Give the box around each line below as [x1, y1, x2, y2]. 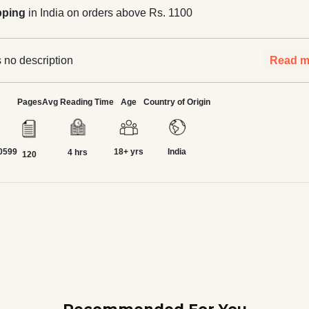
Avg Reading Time [41, 97, 114, 107]
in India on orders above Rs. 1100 [26, 7, 193, 19]
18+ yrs [113, 147, 143, 157]
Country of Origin [143, 97, 210, 107]
